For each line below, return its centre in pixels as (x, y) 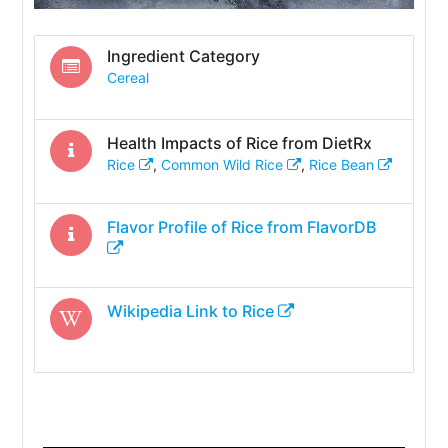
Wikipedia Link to (174, 310)
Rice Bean (343, 164)
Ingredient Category (183, 56)
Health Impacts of (176, 142)
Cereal (127, 78)
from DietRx (324, 142)
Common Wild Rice (223, 164)
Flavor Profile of (168, 226)
